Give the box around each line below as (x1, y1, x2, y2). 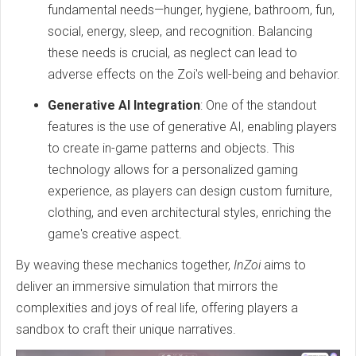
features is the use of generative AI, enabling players (48, 118, 337, 134)
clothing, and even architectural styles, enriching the (48, 204, 331, 220)
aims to (261, 257, 306, 273)
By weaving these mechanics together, (16, 257, 234, 273)
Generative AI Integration (48, 97, 200, 113)
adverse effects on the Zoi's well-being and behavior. (48, 66, 340, 82)
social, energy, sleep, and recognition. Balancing (48, 23, 312, 39)
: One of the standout (200, 97, 316, 113)
